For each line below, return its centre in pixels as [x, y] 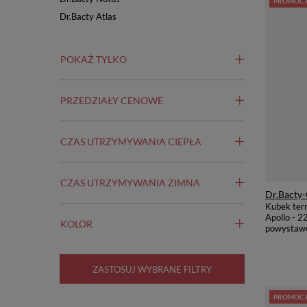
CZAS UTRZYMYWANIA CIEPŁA [131, 142]
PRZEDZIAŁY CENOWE [112, 100]
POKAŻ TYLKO [94, 59]
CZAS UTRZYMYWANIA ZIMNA [130, 183]
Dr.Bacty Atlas [88, 16]
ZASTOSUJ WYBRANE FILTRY [152, 269]
